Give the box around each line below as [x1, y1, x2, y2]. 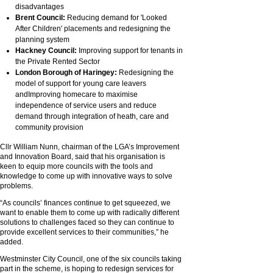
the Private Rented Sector [15, 57, 100, 66]
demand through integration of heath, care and [15, 112, 169, 121]
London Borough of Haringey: [15, 68, 117, 77]
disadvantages [15, 2, 66, 12]
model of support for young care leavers [15, 79, 146, 88]
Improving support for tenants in [79, 46, 183, 55]
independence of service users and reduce [15, 101, 157, 110]
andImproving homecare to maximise [15, 90, 138, 99]
